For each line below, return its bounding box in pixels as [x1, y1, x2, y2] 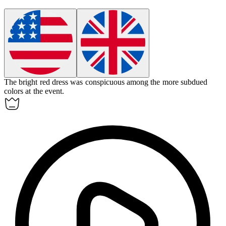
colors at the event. [4, 86, 64, 95]
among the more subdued [126, 77, 207, 86]
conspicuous [85, 77, 125, 86]
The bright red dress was [4, 77, 85, 86]
